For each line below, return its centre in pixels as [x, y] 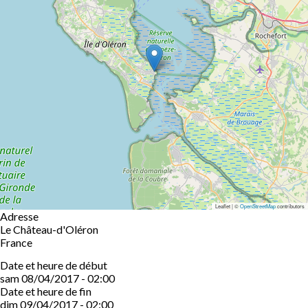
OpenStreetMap [258, 206]
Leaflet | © [228, 206]
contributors [290, 206]
